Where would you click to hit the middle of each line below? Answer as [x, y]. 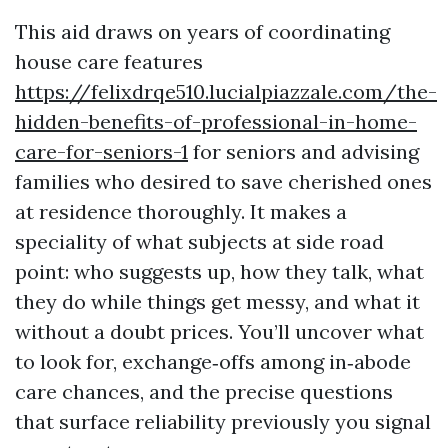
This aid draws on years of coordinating [202, 31]
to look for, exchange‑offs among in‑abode [213, 361]
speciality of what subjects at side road [199, 241]
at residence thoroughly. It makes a [181, 211]
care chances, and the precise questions [204, 391]
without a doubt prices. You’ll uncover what [219, 331]
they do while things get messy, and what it [217, 301]
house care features [109, 61]
